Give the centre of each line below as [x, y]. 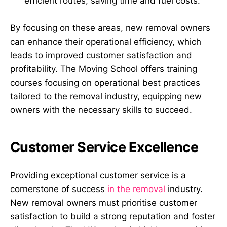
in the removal [136, 189]
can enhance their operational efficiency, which [106, 42]
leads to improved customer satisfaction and [101, 55]
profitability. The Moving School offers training [104, 69]
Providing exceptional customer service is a [98, 175]
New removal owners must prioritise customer [104, 202]
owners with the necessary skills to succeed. [101, 110]
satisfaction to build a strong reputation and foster [113, 216]
